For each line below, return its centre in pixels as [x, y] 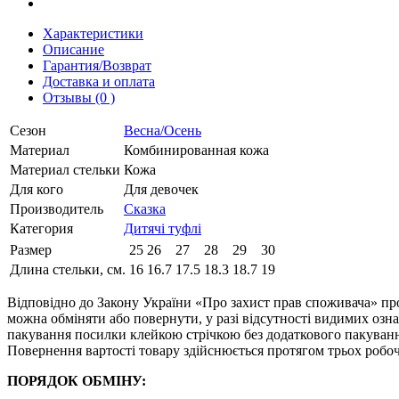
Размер [31, 249]
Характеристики [93, 33]
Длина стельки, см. [68, 269]
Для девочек [161, 189]
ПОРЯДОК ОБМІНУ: [77, 380]
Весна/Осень [163, 130]
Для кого [37, 189]
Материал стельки [65, 169]
